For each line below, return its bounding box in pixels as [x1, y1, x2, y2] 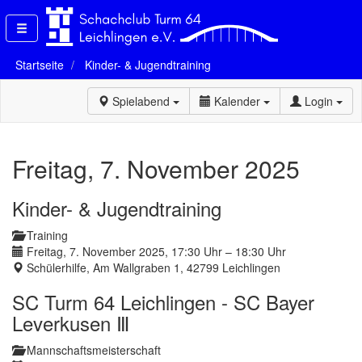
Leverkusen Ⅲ [12, 308, 130, 337]
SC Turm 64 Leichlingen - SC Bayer [12, 287, 314, 316]
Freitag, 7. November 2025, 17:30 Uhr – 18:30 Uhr [23, 242, 286, 259]
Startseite [15, 57, 64, 73]
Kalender [214, 92, 260, 109]
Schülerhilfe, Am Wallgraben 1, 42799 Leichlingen [23, 259, 280, 276]
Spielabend [112, 92, 170, 109]
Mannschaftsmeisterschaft [23, 341, 161, 358]
